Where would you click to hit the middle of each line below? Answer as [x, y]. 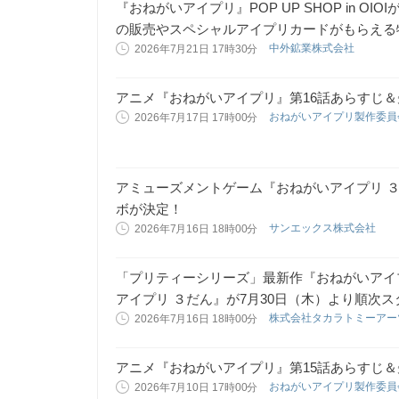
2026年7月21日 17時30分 [196, 49]
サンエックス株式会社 [324, 228]
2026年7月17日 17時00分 [196, 118]
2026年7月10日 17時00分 [196, 387]
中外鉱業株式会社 [313, 48]
